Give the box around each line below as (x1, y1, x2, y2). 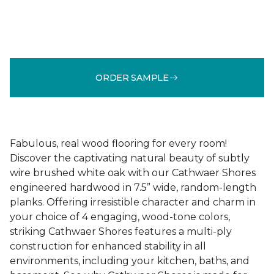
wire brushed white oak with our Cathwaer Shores (10, 167, 256, 179)
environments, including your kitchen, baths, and (10, 255, 250, 267)
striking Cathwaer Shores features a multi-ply (10, 226, 232, 237)
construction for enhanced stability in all (10, 240, 206, 252)
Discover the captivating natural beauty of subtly (10, 152, 250, 164)
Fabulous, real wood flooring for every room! (10, 138, 227, 149)
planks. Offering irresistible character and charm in (10, 196, 256, 208)
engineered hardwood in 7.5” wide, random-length (10, 182, 256, 193)
